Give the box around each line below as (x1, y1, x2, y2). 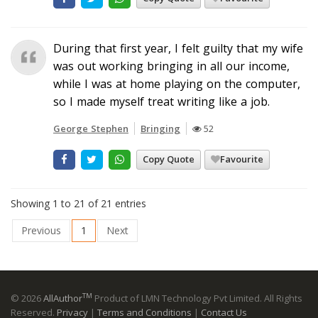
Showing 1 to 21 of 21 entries (11, 197, 146, 211)
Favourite (219, 153, 263, 165)
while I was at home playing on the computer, (53, 75, 300, 92)
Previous (21, 223, 61, 237)
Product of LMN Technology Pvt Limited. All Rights (92, 291, 302, 305)
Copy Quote (142, 153, 194, 165)
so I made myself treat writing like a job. (53, 93, 270, 109)
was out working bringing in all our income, (53, 57, 290, 74)
